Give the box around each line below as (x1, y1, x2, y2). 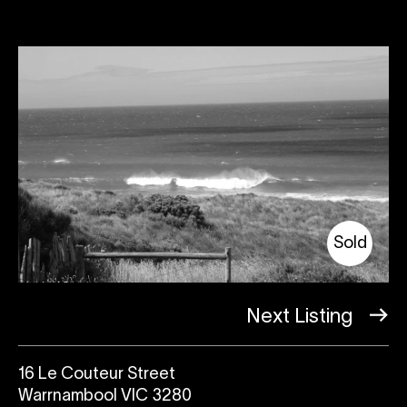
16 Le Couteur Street (18, 366, 175, 382)
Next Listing (246, 307, 357, 326)
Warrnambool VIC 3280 (18, 388, 192, 404)
